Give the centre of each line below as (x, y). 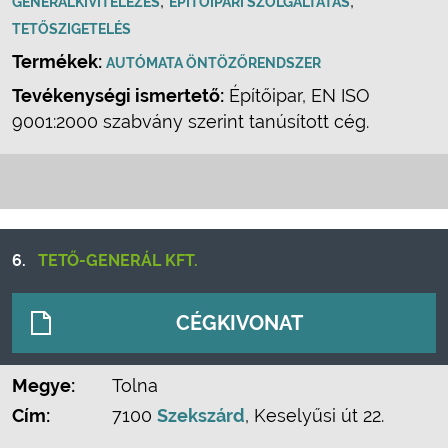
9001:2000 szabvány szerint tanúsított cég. (190, 121)
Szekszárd (201, 415)
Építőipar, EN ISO (297, 95)
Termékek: (59, 61)
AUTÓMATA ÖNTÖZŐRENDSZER (213, 63)
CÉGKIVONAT (239, 323)
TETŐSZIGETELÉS (71, 29)
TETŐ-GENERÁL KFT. (118, 260)
